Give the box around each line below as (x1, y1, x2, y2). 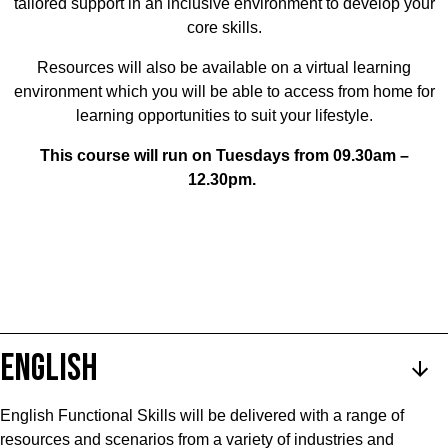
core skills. (186, 19, 262, 36)
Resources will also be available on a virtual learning (37, 59, 411, 76)
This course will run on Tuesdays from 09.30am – (39, 147, 409, 164)
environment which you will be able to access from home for (13, 83, 435, 100)
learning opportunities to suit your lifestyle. (75, 107, 373, 124)
